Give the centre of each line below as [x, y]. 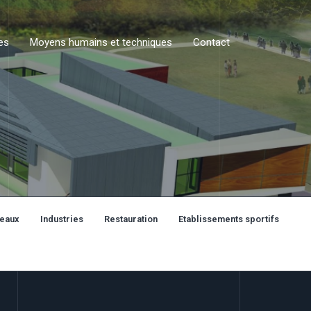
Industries [62, 219]
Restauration [131, 219]
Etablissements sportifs [229, 219]
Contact [211, 42]
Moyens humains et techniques [101, 42]
